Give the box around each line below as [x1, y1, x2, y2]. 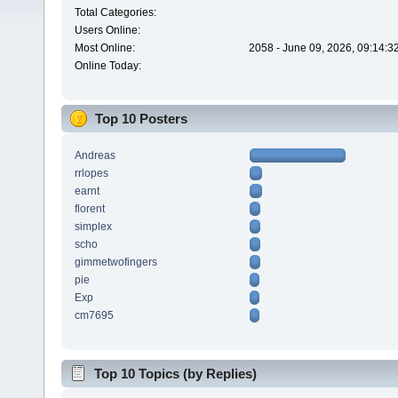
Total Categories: [74, 6, 156, 20]
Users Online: [74, 24, 140, 37]
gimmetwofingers [74, 255, 157, 268]
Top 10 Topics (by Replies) [94, 365, 257, 381]
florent [74, 202, 105, 215]
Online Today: [74, 60, 141, 73]
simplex [74, 219, 112, 233]
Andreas [74, 148, 115, 162]
